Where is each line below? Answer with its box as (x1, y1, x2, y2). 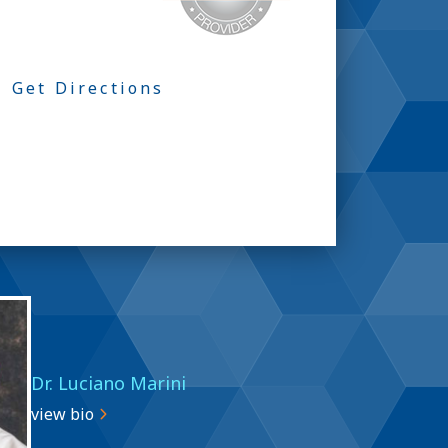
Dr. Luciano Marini (31, 370, 186, 395)
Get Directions (11, 77, 165, 99)
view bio (31, 402, 94, 425)
